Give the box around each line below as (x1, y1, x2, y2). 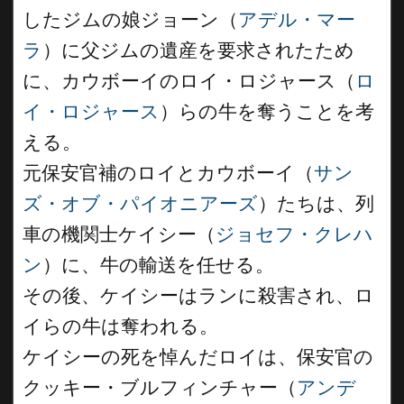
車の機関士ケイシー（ (23, 223, 216, 245)
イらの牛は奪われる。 (23, 315, 218, 337)
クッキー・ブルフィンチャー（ (23, 376, 297, 399)
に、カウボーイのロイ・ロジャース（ (23, 69, 355, 92)
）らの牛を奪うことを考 (160, 100, 374, 123)
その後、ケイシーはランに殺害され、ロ (23, 284, 374, 307)
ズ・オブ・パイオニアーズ (23, 192, 258, 215)
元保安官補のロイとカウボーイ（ (23, 161, 314, 184)
